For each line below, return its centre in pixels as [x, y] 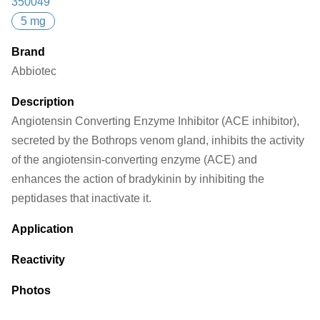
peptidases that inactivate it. [81, 198]
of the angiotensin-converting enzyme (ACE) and [134, 160]
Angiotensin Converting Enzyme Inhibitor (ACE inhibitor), [155, 121]
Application [42, 229]
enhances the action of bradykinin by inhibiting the [138, 179]
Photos [31, 290]
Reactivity [38, 260]
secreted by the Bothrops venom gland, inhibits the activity [158, 140]
